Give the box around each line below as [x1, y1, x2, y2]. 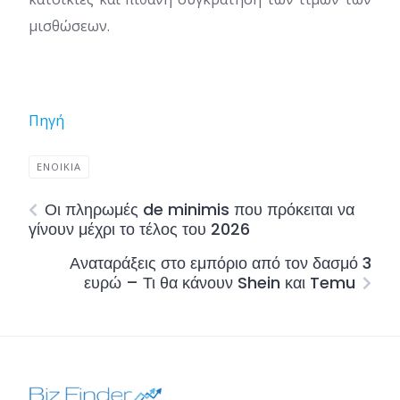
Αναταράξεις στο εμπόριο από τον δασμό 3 [70, 252, 371, 274]
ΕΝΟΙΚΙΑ [37, 160, 81, 173]
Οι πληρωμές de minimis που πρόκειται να [45, 198, 354, 221]
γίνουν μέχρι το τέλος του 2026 [29, 218, 250, 240]
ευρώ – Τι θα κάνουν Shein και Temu [84, 271, 355, 294]
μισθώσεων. [29, 16, 110, 36]
